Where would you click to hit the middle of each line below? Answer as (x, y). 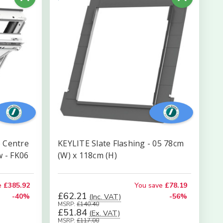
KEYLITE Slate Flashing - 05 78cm (121, 143)
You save (149, 185)
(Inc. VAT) (105, 197)
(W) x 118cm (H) (87, 155)
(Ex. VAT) (105, 213)
